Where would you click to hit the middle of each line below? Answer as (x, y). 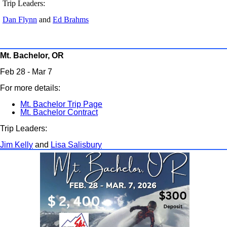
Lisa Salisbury (76, 145)
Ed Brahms (71, 20)
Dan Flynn (20, 20)
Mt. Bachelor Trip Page (61, 104)
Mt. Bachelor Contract (59, 112)
